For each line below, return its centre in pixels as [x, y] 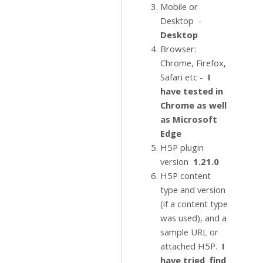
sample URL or [189, 232]
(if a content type [194, 204]
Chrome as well [193, 105]
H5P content [186, 176]
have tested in [192, 91]
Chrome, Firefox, [193, 63]
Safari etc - [183, 77]
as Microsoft [189, 119]
